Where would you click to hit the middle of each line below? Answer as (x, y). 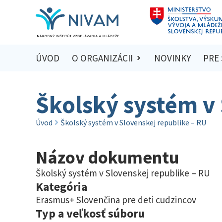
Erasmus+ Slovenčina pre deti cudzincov (116, 199)
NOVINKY (173, 58)
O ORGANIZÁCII (102, 58)
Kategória (61, 186)
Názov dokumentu (107, 157)
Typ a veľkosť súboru (90, 213)
